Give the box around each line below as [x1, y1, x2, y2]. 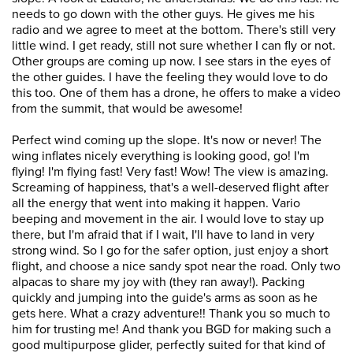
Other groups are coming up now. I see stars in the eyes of [12, 54, 331, 69]
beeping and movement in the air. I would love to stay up [12, 211, 324, 227]
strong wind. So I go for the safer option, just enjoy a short [12, 243, 329, 258]
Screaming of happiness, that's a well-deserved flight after [12, 180, 329, 195]
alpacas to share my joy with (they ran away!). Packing [12, 274, 305, 290]
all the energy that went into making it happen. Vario [12, 195, 300, 211]
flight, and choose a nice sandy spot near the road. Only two [12, 258, 340, 274]
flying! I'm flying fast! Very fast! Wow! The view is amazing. [12, 164, 329, 180]
